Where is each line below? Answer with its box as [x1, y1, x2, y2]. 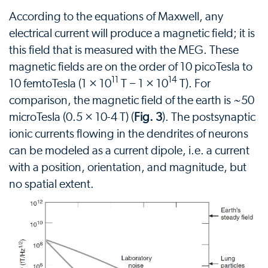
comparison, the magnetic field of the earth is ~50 [9, 94, 254, 106]
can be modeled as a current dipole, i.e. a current [9, 144, 249, 157]
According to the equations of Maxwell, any [9, 10, 223, 23]
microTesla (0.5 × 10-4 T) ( [9, 111, 134, 123]
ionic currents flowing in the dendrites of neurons [9, 127, 248, 140]
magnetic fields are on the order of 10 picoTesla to [9, 60, 252, 73]
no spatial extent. [9, 178, 94, 190]
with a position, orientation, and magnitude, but [9, 161, 246, 173]
